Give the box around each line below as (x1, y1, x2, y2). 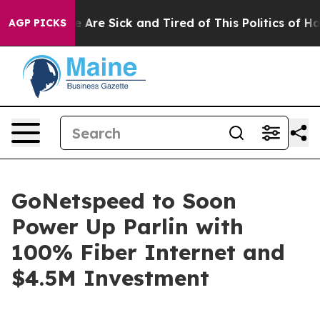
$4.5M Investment (11, 264, 209, 291)
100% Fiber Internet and (11, 239, 285, 266)
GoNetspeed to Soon (11, 187, 236, 214)
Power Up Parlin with (11, 213, 244, 240)
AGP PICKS (9, 16, 66, 29)
